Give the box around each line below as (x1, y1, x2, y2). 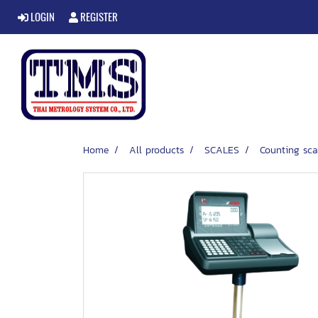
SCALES (204, 143, 239, 158)
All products (129, 143, 184, 158)
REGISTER (78, 10, 119, 24)
